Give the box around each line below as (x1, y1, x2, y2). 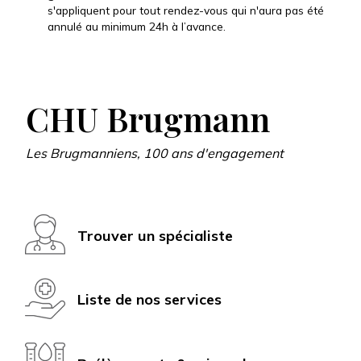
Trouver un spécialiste (77, 226, 233, 245)
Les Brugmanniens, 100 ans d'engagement (26, 144, 284, 161)
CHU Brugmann (26, 95, 270, 140)
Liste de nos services (77, 290, 222, 309)
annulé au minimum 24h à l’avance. (48, 19, 226, 33)
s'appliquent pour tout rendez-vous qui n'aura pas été (48, 2, 324, 17)
